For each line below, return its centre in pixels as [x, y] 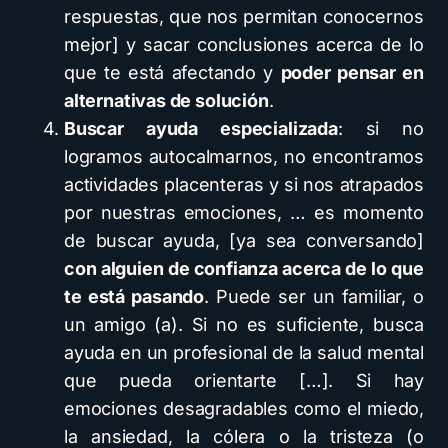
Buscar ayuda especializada [201, 128]
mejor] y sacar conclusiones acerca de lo [244, 44]
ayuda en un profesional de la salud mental [244, 352]
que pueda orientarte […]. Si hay [244, 380]
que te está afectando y [172, 72]
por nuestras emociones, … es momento [244, 212]
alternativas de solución [166, 100]
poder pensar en [352, 72]
